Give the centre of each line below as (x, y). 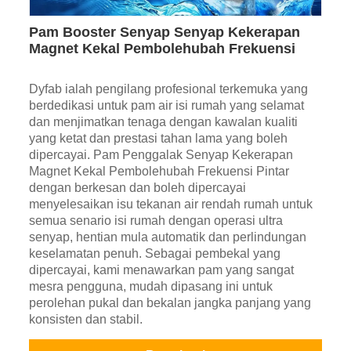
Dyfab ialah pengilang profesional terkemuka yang (168, 89)
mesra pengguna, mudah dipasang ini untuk (150, 287)
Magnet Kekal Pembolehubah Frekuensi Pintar (159, 172)
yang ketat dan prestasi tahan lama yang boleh (158, 139)
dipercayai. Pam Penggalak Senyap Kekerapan (161, 155)
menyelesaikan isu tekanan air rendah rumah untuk (170, 204)
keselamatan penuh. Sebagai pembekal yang (154, 254)
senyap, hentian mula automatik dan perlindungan (167, 237)
